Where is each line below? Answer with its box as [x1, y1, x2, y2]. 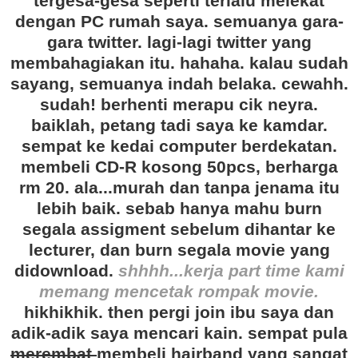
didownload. [14, 261, 118, 280]
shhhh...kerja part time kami [117, 261, 344, 280]
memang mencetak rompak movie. [39, 282, 319, 301]
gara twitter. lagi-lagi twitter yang [46, 33, 312, 52]
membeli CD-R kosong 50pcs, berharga [20, 157, 338, 177]
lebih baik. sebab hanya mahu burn [36, 199, 322, 218]
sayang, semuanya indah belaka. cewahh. [10, 74, 348, 93]
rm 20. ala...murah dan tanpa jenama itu [18, 178, 340, 197]
